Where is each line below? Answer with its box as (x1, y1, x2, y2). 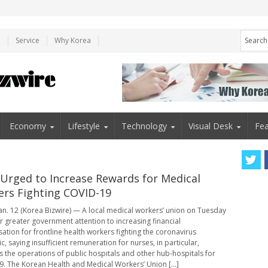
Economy (9, 120, 46, 132)
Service (16, 35, 39, 45)
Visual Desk (188, 120, 233, 132)
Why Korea (54, 35, 91, 45)
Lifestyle (67, 120, 100, 132)
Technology (121, 120, 167, 132)
